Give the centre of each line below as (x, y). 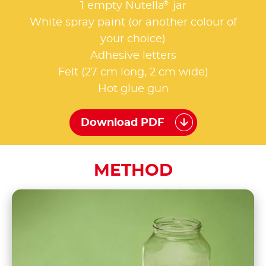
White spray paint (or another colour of (133, 22)
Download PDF (122, 123)
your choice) (133, 39)
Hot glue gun (133, 89)
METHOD (133, 171)
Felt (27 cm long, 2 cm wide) (133, 72)
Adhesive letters (133, 56)
